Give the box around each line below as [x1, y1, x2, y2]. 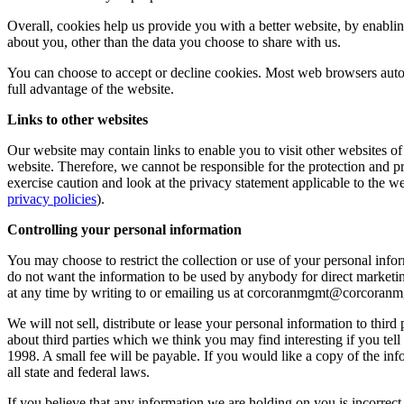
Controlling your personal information [7, 221, 242, 237]
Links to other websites [7, 111, 148, 127]
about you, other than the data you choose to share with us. [7, 33, 341, 50]
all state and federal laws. [7, 363, 150, 380]
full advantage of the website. [7, 80, 174, 96]
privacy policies [7, 190, 96, 207]
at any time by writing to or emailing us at [7, 284, 247, 300]
